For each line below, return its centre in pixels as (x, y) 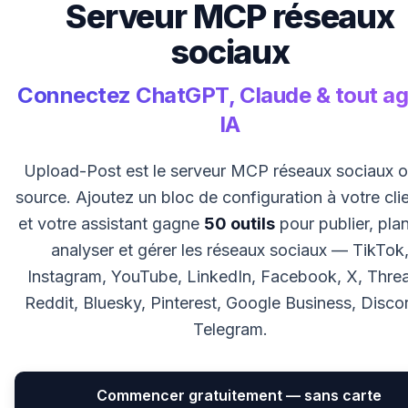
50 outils (240, 224)
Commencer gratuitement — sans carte (239, 396)
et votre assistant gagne (111, 224)
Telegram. (230, 330)
